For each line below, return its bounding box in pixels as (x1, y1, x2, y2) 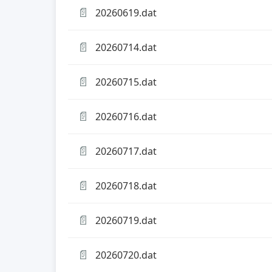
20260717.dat (95, 144, 157, 158)
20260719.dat (95, 213, 157, 227)
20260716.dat (95, 109, 157, 123)
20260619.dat (95, 5, 157, 19)
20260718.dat (95, 178, 157, 192)
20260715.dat (95, 75, 157, 89)
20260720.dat (95, 248, 157, 262)
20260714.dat (95, 40, 157, 54)
